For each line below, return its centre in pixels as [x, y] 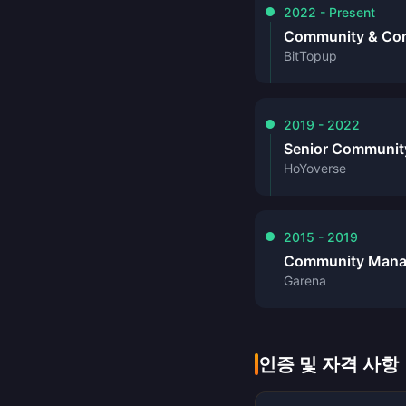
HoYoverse [315, 168]
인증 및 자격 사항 [329, 364]
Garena [305, 280]
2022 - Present [329, 12]
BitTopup [310, 56]
